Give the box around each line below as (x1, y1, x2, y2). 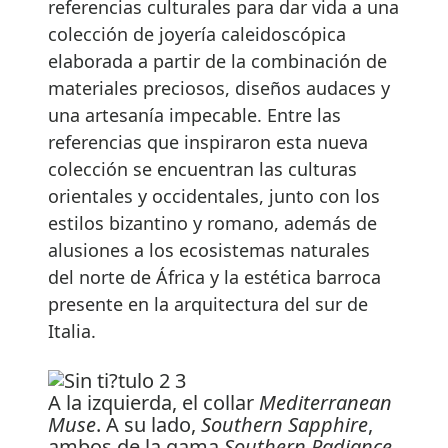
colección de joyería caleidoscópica (48, 21, 346, 46)
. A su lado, (96, 410, 201, 438)
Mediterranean (259, 388, 392, 416)
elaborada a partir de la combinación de (48, 48, 387, 73)
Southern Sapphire (201, 410, 368, 438)
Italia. (48, 318, 96, 343)
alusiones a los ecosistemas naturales (48, 237, 370, 262)
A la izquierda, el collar (48, 388, 259, 416)
